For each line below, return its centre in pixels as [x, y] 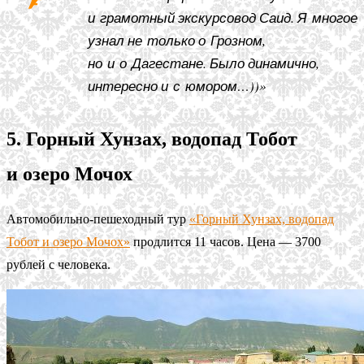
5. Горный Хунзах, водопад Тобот [152, 139]
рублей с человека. [58, 264]
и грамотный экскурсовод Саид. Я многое [223, 17]
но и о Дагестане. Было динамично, [204, 63]
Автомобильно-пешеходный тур [98, 219]
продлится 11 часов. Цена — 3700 [225, 241]
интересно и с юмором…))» [177, 85]
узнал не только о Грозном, [177, 40]
